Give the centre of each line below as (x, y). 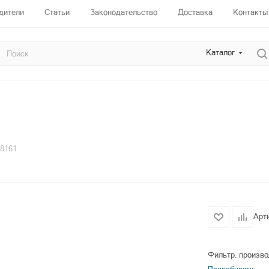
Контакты (250, 12)
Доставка (195, 12)
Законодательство (124, 12)
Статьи (57, 12)
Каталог (220, 53)
